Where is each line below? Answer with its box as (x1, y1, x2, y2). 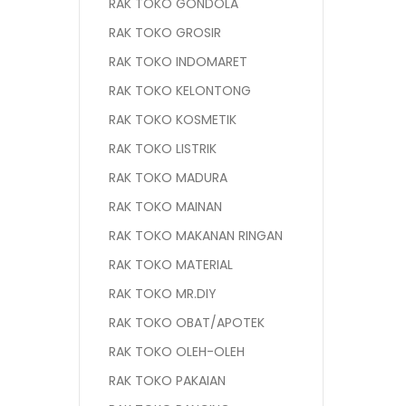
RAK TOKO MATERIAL (109, 256, 233, 274)
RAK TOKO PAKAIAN (109, 372, 226, 390)
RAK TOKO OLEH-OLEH (109, 343, 245, 361)
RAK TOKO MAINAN (109, 198, 222, 216)
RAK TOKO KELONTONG (109, 82, 251, 100)
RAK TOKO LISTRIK (109, 140, 217, 158)
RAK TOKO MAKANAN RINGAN (109, 227, 283, 245)
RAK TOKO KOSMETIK (109, 111, 237, 129)
